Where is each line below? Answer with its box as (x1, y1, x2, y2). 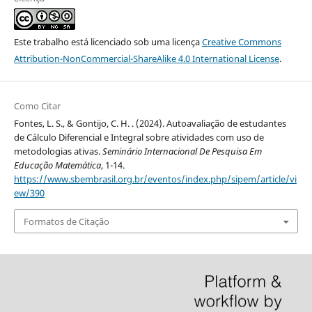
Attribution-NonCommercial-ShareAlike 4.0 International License (13, 52, 279, 65)
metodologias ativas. (13, 145, 102, 158)
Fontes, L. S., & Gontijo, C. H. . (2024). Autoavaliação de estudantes (13, 117, 286, 130)
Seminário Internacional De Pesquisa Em (102, 145, 262, 158)
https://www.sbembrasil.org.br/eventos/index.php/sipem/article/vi (13, 173, 297, 186)
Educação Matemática (13, 159, 101, 172)
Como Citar (13, 100, 61, 113)
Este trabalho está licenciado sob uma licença (13, 36, 202, 49)
